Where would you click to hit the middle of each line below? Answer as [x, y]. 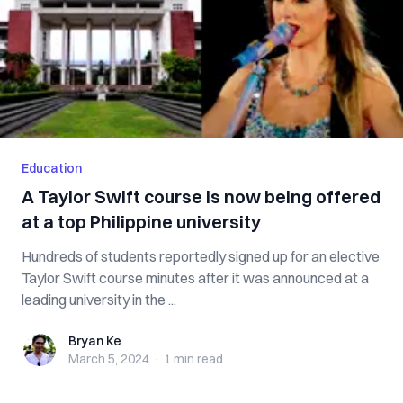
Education [52, 168]
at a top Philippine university [141, 222]
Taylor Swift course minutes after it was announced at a [195, 278]
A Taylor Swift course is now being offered [201, 197]
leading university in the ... [99, 300]
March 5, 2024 [109, 359]
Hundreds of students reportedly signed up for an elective [201, 256]
